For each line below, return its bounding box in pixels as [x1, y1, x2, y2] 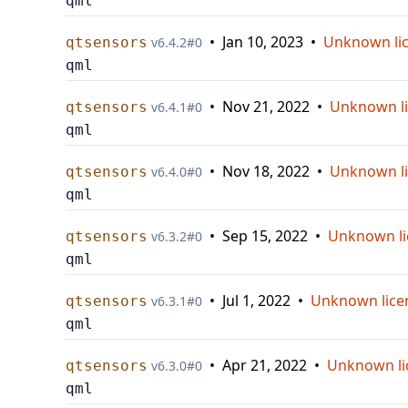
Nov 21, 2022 [222, 97, 310, 117]
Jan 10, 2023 [222, 32, 303, 52]
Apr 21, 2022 [222, 355, 307, 375]
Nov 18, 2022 [222, 161, 310, 181]
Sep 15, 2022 [222, 226, 308, 246]
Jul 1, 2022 [222, 291, 291, 311]
